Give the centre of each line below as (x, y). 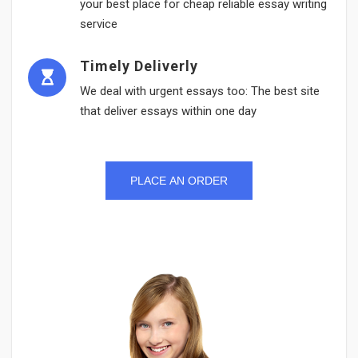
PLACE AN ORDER (179, 181)
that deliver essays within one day (168, 111)
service (99, 24)
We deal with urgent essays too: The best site (200, 91)
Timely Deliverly (139, 66)
